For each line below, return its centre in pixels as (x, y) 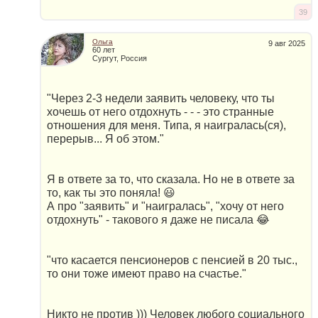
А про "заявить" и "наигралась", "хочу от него (165, 206)
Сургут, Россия (120, 59)
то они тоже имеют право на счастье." (147, 273)
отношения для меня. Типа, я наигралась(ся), (166, 125)
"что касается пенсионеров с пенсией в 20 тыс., (172, 260)
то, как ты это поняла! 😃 (111, 192)
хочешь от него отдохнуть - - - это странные (160, 111)
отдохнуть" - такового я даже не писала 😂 (158, 219)
